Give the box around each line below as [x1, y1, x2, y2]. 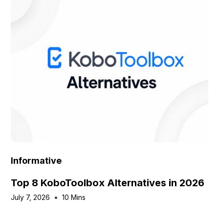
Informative [11, 155, 62, 166]
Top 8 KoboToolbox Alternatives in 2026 [11, 177, 205, 189]
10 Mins [62, 193, 86, 201]
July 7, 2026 [11, 193, 50, 201]
